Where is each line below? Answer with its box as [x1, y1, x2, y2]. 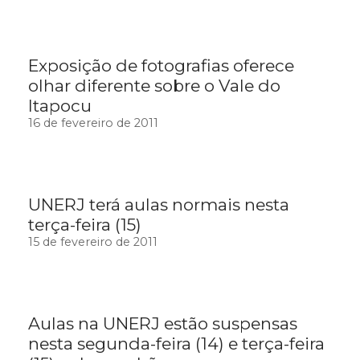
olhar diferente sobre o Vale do [28, 76, 280, 96]
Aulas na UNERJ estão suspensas [28, 313, 297, 334]
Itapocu [28, 96, 92, 117]
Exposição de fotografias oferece [28, 55, 294, 76]
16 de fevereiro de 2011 [28, 116, 158, 131]
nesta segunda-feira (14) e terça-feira [28, 333, 325, 354]
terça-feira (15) [28, 215, 141, 235]
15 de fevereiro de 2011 [28, 235, 157, 250]
